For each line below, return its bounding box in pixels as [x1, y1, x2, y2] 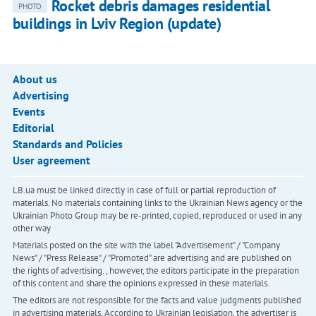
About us [12, 72, 57, 87]
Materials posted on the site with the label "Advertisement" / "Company [12, 239, 280, 252]
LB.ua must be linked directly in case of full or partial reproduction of [12, 184, 276, 197]
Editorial [12, 121, 54, 135]
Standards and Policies [12, 137, 123, 152]
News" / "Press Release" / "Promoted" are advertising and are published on [12, 252, 291, 265]
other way [12, 222, 51, 235]
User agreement [12, 153, 90, 168]
